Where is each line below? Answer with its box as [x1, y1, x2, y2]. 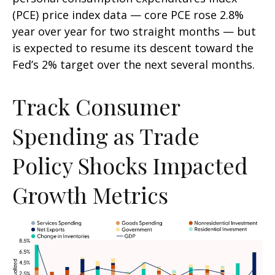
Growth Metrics [12, 179, 168, 209]
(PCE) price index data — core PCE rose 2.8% [12, 7, 244, 22]
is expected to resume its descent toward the [12, 40, 254, 55]
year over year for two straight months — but [12, 23, 256, 39]
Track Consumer [12, 91, 180, 121]
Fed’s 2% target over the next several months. [12, 56, 255, 72]
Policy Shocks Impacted [12, 150, 248, 180]
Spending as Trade [12, 120, 199, 150]
